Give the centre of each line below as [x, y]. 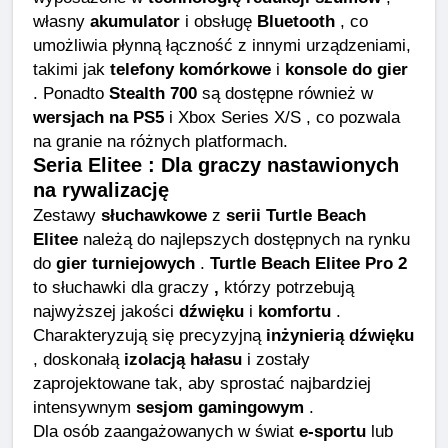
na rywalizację [101, 189]
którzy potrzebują [286, 286]
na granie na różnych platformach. [160, 140]
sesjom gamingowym [220, 406]
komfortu [294, 310]
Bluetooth [296, 20]
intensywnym [84, 406]
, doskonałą [78, 358]
